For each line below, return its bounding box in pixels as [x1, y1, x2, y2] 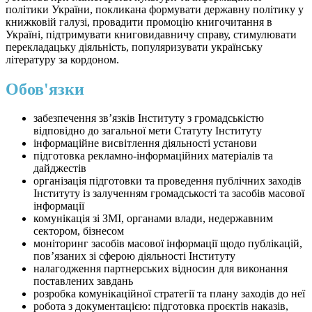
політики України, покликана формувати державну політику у [6, 3, 304, 15]
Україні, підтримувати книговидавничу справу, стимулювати [6, 28, 297, 40]
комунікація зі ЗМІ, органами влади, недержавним [33, 212, 273, 225]
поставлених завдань [33, 275, 133, 288]
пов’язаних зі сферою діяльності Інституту [33, 250, 235, 263]
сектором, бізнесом [33, 225, 124, 237]
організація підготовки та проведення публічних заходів [33, 175, 302, 187]
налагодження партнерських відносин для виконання [33, 263, 288, 275]
